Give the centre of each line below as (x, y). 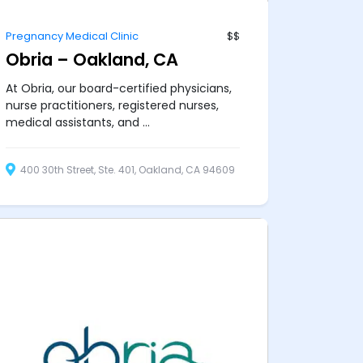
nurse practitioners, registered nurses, (112, 105)
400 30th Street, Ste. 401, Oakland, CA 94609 (126, 169)
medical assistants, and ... (77, 122)
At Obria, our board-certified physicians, (118, 88)
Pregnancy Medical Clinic (72, 36)
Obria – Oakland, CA (92, 59)
